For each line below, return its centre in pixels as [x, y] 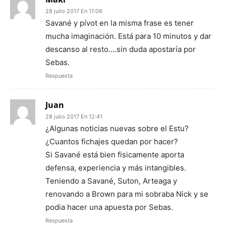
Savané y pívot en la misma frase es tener [120, 23]
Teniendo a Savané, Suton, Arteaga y [111, 181]
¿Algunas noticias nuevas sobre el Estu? [117, 129]
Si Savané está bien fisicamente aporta [115, 155]
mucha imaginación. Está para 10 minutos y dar [128, 36]
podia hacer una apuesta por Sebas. [109, 207]
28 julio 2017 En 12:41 [74, 117]
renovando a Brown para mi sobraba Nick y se [127, 194]
